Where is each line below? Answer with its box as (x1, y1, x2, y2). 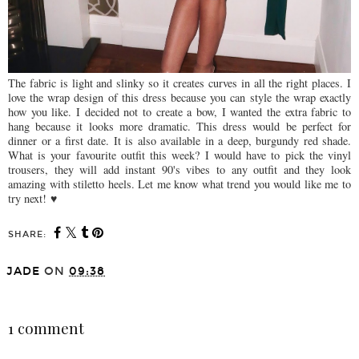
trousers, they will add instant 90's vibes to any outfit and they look (8, 162, 351, 178)
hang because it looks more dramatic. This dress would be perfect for (8, 119, 351, 135)
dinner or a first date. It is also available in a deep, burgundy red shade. (8, 133, 351, 149)
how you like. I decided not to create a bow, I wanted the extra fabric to (8, 104, 351, 120)
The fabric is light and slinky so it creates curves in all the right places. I (8, 75, 351, 91)
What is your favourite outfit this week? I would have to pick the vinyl (8, 147, 351, 163)
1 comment (8, 318, 84, 339)
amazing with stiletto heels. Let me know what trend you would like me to (8, 176, 351, 192)
